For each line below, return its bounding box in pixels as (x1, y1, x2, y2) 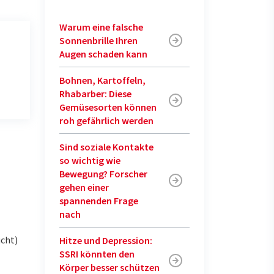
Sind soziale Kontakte (59, 141, 154, 153)
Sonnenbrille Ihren (59, 34, 138, 46)
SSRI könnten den (59, 248, 135, 260)
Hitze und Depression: (59, 234, 152, 246)
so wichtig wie (59, 154, 120, 166)
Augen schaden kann (59, 48, 147, 60)
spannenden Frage (59, 194, 138, 207)
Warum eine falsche (59, 21, 143, 33)
